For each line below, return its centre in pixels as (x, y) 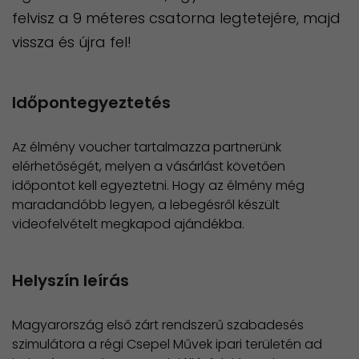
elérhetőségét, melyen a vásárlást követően (149, 167)
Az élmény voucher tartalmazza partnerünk (147, 147)
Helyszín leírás (71, 281)
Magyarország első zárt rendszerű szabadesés (158, 325)
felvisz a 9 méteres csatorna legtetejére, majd (176, 18)
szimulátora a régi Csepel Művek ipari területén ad (167, 345)
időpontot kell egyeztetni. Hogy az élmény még (158, 186)
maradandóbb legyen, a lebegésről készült (146, 205)
